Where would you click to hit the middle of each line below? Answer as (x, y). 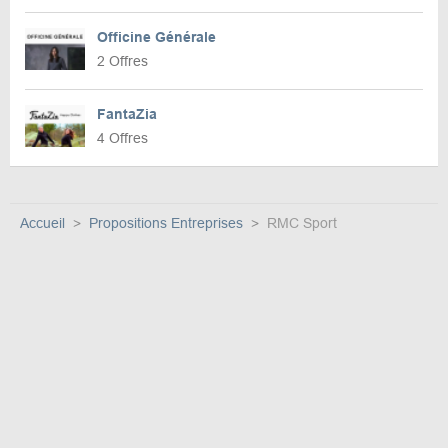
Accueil (42, 223)
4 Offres (122, 138)
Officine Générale (156, 37)
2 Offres (122, 61)
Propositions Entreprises (166, 223)
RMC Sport (302, 223)
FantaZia (127, 114)
